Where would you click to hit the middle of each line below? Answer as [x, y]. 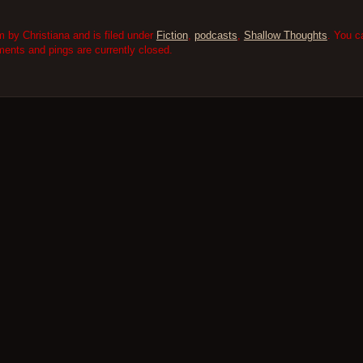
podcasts [216, 36]
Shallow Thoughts [285, 36]
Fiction [172, 36]
